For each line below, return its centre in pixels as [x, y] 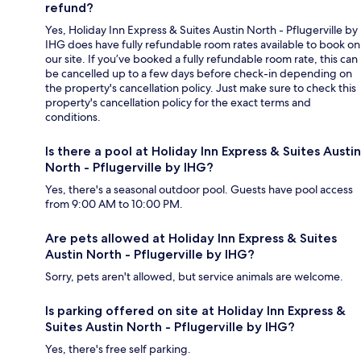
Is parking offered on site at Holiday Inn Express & [195, 311]
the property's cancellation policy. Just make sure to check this [201, 88]
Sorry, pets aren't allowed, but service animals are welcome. [194, 277]
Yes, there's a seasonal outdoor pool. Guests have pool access [199, 190]
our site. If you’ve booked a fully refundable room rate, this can [201, 59]
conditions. [73, 117]
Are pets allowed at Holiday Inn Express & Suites [191, 239]
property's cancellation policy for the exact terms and [178, 103]
